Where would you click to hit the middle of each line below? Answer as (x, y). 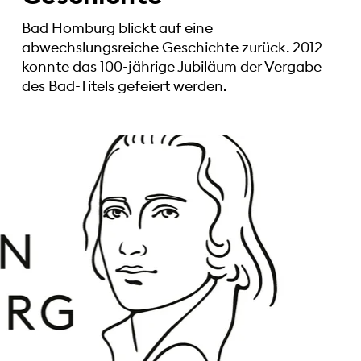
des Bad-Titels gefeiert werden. (124, 85)
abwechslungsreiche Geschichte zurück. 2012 (172, 47)
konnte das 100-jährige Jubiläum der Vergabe (171, 66)
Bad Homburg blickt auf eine (117, 27)
